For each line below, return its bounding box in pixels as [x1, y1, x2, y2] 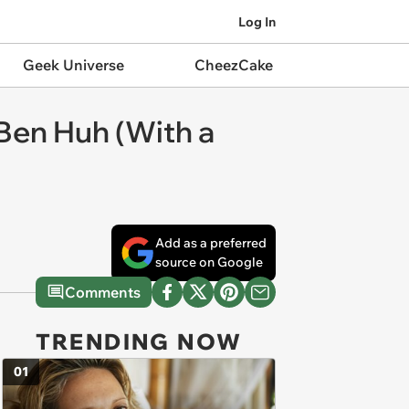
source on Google [155, 254, 263, 270]
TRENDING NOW [35, 328, 243, 355]
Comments [65, 283, 141, 301]
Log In [238, 13, 276, 30]
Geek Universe [22, 56, 124, 74]
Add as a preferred [155, 235, 267, 251]
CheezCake [194, 56, 273, 74]
